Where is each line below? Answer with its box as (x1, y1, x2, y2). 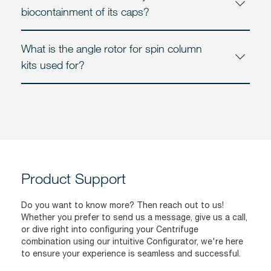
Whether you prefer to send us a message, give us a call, (21, 212, 247, 222)
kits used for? (21, 57, 85, 71)
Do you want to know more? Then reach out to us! (21, 200, 224, 210)
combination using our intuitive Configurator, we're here (21, 236, 243, 246)
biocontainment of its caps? (21, 4, 149, 18)
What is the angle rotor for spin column (21, 41, 202, 55)
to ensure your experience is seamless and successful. (21, 248, 241, 258)
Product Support (21, 169, 126, 187)
